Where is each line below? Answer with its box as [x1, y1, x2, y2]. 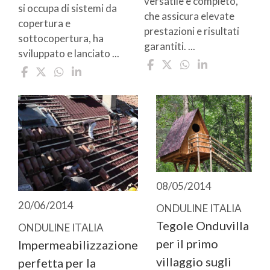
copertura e [18, 16, 71, 30]
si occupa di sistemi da [18, 1, 117, 14]
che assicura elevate [144, 10, 234, 23]
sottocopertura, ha [18, 31, 104, 45]
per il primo [156, 236, 218, 251]
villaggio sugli [156, 254, 231, 269]
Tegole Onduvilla [156, 218, 249, 233]
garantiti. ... [144, 40, 195, 53]
